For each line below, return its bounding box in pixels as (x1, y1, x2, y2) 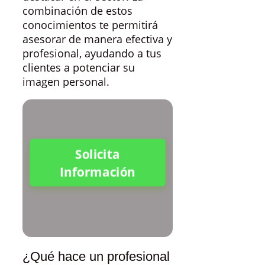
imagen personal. (22, 75, 109, 89)
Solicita (76, 146, 119, 163)
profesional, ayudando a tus (22, 46, 161, 61)
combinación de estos (22, 4, 132, 18)
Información (60, 162, 134, 180)
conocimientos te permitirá (22, 18, 158, 33)
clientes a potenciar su (22, 60, 135, 75)
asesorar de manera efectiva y (22, 32, 172, 47)
